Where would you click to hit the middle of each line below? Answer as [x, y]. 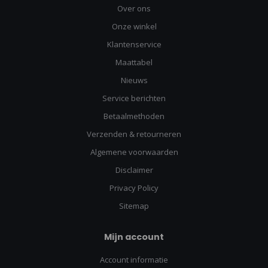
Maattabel [134, 63]
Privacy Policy [134, 188]
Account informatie [134, 260]
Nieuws [134, 80]
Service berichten [134, 98]
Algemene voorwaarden [134, 152]
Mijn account [134, 237]
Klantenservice [134, 45]
